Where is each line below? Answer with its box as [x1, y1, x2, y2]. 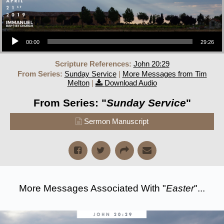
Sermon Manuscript [84, 116, 148, 125]
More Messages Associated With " [19, 182, 166, 193]
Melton [67, 78, 89, 87]
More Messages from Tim [122, 69, 207, 78]
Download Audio [104, 78, 157, 87]
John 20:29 [133, 59, 169, 68]
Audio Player [1, 26, 21, 35]
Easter [166, 182, 194, 193]
